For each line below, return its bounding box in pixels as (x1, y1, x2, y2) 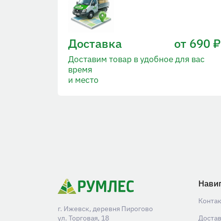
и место (68, 74, 99, 86)
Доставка (68, 36, 122, 52)
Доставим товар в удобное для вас (68, 54, 205, 65)
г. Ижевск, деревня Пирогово (58, 204, 153, 214)
